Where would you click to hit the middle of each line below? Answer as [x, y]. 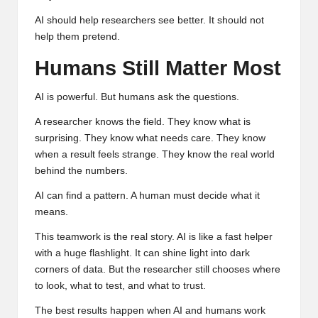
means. [51, 212]
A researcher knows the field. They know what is [143, 121]
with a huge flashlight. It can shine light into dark [142, 253]
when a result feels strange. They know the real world [155, 154]
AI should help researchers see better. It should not [149, 20]
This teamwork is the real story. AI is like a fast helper [154, 236]
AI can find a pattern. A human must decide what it [147, 195]
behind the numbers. [81, 170]
